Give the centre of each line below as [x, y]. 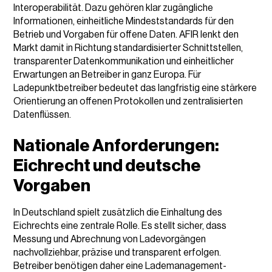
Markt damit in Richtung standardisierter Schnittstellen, [128, 48]
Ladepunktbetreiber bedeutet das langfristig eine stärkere [135, 88]
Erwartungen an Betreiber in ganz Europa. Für [107, 74]
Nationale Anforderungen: [117, 145]
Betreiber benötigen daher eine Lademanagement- [120, 266]
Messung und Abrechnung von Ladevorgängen [110, 239]
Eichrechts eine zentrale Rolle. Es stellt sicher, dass [120, 226]
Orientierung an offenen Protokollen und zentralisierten [128, 101]
